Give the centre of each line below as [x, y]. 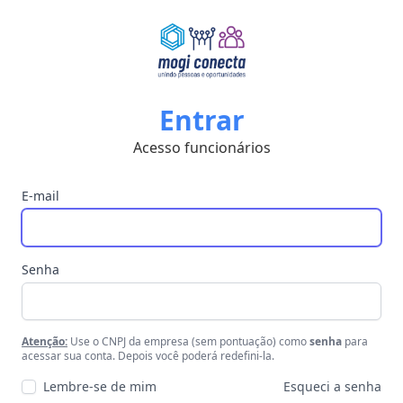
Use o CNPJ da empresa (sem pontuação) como [188, 341]
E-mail [40, 196]
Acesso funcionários [201, 148]
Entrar [201, 120]
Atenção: [45, 341]
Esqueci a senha [332, 386]
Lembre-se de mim [100, 386]
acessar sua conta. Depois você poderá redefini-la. [148, 356]
